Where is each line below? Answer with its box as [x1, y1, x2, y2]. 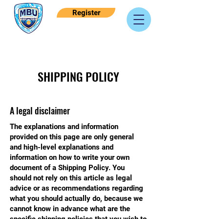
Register [72, 8, 100, 17]
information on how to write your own [10, 153, 130, 162]
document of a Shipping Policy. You [10, 163, 125, 172]
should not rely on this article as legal [10, 174, 132, 182]
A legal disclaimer [10, 104, 70, 117]
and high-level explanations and [10, 143, 113, 152]
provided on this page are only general [10, 132, 134, 141]
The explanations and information [10, 122, 118, 131]
